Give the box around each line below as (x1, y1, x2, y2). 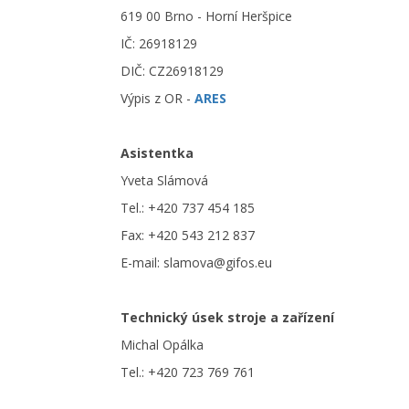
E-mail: (121, 254, 163, 271)
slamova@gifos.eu (163, 254, 272, 271)
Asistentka (121, 144, 194, 162)
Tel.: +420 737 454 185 (121, 199, 255, 216)
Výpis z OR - (121, 89, 194, 107)
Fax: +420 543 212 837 (121, 226, 255, 244)
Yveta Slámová (121, 172, 208, 189)
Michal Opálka (121, 336, 204, 353)
